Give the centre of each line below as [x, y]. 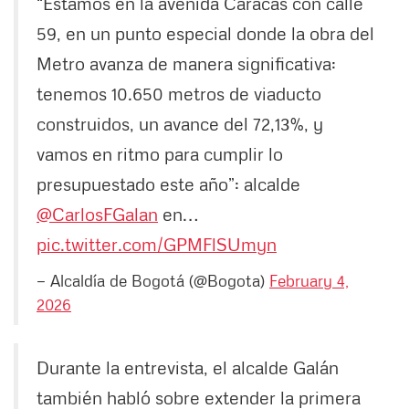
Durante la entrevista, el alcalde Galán [188, 367]
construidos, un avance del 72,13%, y [180, 124]
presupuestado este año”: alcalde [168, 184]
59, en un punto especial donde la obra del [205, 33]
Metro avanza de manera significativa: [186, 63]
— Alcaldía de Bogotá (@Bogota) [153, 281]
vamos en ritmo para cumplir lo [160, 154]
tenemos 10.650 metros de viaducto [179, 94]
